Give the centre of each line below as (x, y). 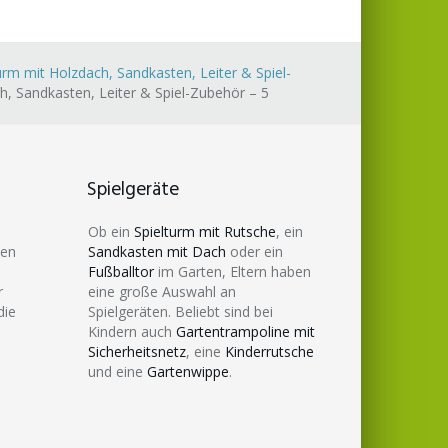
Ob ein (111, 231)
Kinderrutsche (269, 351)
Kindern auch (132, 331)
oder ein (254, 251)
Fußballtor (121, 271)
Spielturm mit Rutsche (205, 231)
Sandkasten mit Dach (157, 251)
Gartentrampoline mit (245, 331)
